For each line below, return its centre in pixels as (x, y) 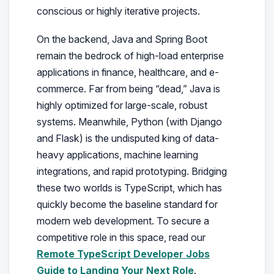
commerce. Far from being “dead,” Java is (128, 89)
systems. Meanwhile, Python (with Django (129, 122)
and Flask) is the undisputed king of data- (128, 139)
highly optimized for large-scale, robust (122, 106)
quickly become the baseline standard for (127, 205)
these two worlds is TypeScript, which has (129, 188)
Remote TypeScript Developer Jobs (123, 254)
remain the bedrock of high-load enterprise (130, 56)
